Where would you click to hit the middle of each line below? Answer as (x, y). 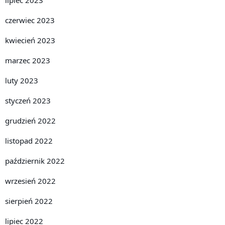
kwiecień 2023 (30, 40)
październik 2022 (35, 161)
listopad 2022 (29, 141)
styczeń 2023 (28, 100)
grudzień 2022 (30, 121)
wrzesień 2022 (30, 181)
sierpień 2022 (29, 201)
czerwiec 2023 (30, 20)
